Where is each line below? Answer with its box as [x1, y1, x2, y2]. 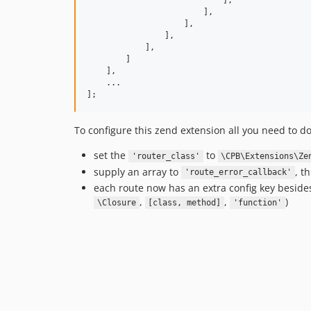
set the [94, 149, 128, 162]
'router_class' [131, 151, 200, 161]
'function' [233, 198, 282, 208]
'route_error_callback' [184, 167, 292, 178]
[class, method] [148, 198, 221, 208]
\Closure [96, 198, 136, 208]
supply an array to [94, 165, 181, 178]
